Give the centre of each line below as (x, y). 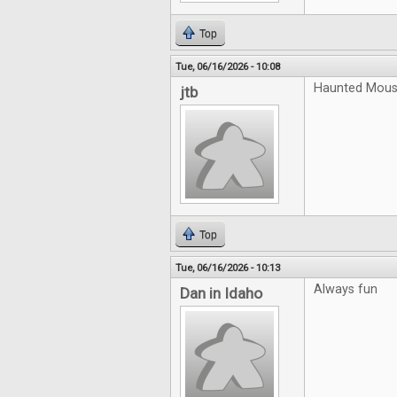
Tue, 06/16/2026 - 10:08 (228, 66)
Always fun (346, 289)
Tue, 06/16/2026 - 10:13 (228, 268)
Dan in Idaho (221, 293)
